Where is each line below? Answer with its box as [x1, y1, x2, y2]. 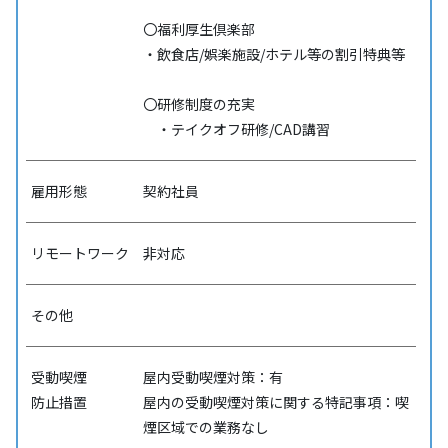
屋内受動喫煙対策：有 [142, 367, 283, 388]
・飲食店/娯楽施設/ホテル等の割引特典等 [142, 44, 405, 65]
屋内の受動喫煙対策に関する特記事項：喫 [142, 392, 409, 413]
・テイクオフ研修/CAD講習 [142, 119, 330, 140]
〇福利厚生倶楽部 [142, 19, 255, 40]
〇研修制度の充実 [142, 94, 255, 115]
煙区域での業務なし [142, 417, 269, 438]
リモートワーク [30, 243, 129, 264]
